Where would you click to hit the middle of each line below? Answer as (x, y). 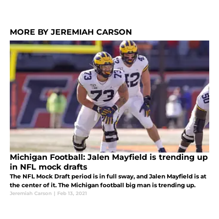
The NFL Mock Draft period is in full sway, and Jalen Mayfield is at (108, 176)
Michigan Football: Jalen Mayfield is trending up (109, 157)
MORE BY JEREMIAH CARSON (71, 32)
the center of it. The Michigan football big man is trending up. (103, 185)
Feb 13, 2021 (72, 194)
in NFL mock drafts (49, 167)
